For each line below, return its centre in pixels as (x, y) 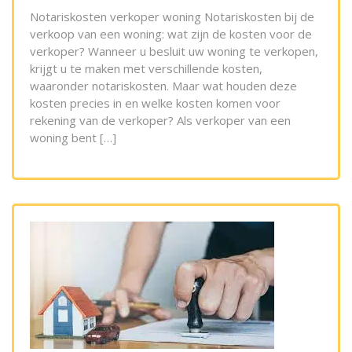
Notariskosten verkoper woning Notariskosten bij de (172, 17)
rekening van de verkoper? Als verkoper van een (160, 121)
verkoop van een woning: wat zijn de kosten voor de (171, 34)
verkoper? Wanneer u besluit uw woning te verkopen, (174, 51)
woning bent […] (73, 138)
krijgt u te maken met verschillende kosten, (146, 69)
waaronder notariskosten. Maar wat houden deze (163, 86)
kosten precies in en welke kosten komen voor (155, 103)
